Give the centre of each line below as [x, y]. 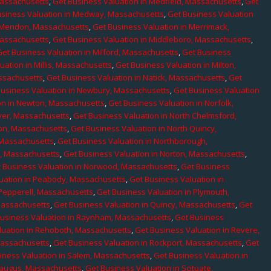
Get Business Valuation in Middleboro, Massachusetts [152, 39]
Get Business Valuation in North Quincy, [144, 128]
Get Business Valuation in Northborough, [133, 141]
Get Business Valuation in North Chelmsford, [155, 115]
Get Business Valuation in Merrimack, [161, 26]
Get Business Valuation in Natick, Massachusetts [136, 77]
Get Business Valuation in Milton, [176, 64]
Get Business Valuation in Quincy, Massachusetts [145, 204]
